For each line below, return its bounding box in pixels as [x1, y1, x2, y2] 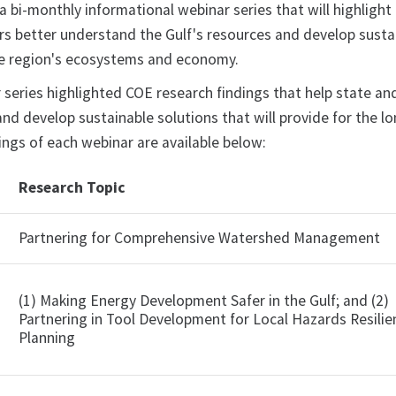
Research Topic [19, 178, 126, 197]
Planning [19, 328, 76, 347]
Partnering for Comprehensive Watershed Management [19, 228, 381, 247]
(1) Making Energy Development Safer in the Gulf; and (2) [19, 291, 390, 310]
